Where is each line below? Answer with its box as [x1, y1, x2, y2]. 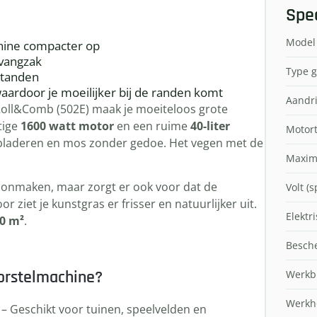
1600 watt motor [21, 118, 114, 134]
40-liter [190, 118, 230, 134]
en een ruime [114, 118, 190, 134]
